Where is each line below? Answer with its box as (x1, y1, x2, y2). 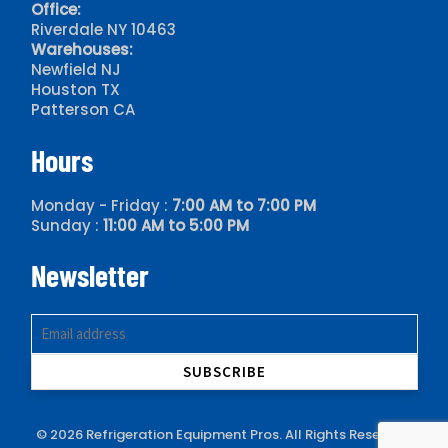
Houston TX (30, 79, 120, 101)
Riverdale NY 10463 (30, 19, 176, 41)
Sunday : (30, 214, 103, 236)
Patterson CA (30, 99, 135, 121)
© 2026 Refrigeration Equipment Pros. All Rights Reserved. (36, 424, 412, 444)
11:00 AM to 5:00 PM (102, 214, 249, 236)
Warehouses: (30, 39, 133, 61)
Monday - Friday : (30, 194, 172, 216)
